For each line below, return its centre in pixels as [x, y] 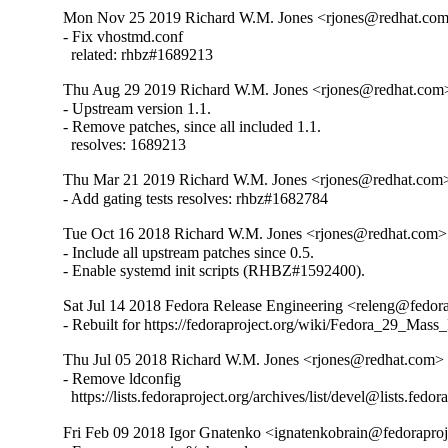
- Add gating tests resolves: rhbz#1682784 [196, 199]
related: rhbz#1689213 [138, 55]
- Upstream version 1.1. [137, 109]
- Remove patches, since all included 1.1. [192, 127]
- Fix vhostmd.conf [123, 37]
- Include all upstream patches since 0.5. [189, 253]
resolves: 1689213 [125, 145]
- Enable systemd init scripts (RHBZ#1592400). [214, 271]
